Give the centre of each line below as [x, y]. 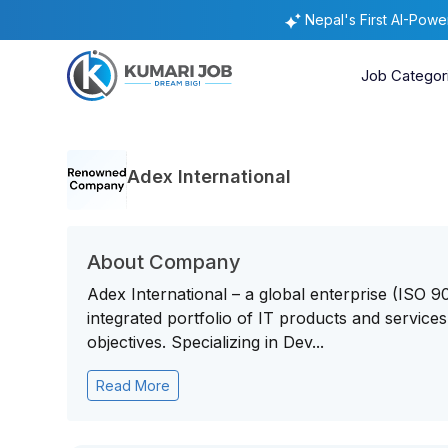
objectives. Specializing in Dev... [206, 342]
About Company [164, 262]
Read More [133, 385]
